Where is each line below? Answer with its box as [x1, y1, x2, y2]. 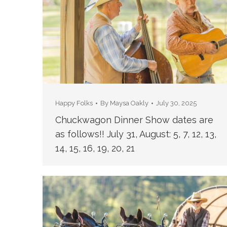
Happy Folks [55, 99, 93, 107]
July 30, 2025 [156, 99, 197, 107]
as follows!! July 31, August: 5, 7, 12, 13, [55, 129, 216, 139]
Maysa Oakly [109, 99, 148, 107]
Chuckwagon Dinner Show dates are [55, 115, 213, 125]
